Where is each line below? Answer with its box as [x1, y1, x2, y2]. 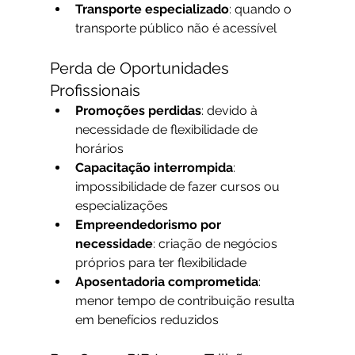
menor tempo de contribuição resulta [74, 293, 298, 309]
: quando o [228, 2, 295, 17]
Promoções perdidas [74, 103, 201, 119]
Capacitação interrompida [74, 160, 233, 176]
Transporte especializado [74, 2, 229, 17]
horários [74, 141, 124, 157]
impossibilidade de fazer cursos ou [74, 179, 283, 195]
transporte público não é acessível [74, 21, 277, 36]
